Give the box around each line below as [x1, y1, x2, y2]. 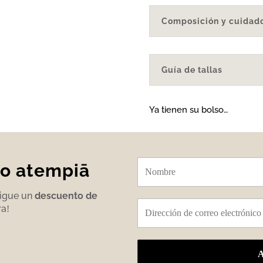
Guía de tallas [161, 65, 222, 75]
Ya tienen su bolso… [149, 104, 228, 115]
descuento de [35, 190, 98, 201]
